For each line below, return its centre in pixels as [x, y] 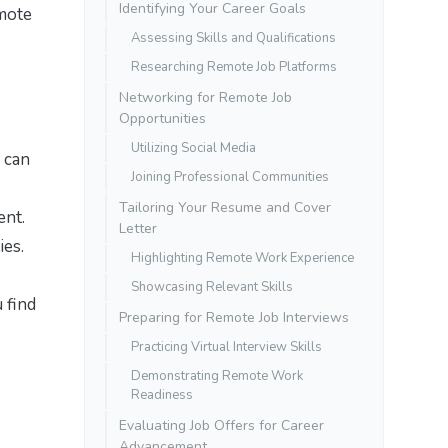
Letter [138, 228]
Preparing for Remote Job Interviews [234, 317]
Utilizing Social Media [193, 147]
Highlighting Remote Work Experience [242, 257]
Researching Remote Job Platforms [234, 66]
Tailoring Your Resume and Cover [225, 207]
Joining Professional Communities [230, 176]
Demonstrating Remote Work [217, 375]
